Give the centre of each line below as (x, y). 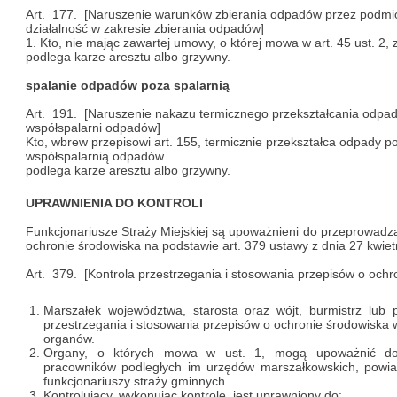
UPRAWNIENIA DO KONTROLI (114, 203)
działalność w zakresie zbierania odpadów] (145, 28)
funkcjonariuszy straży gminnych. (136, 381)
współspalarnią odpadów (95, 156)
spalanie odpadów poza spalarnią (128, 85)
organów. (69, 339)
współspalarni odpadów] (93, 128)
